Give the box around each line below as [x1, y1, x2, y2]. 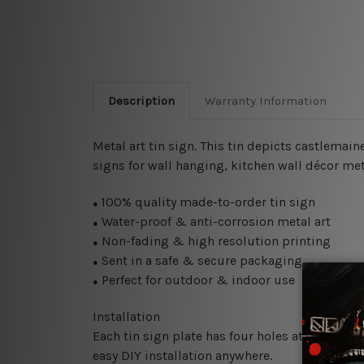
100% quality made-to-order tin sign [101, 194, 315, 210]
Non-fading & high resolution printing [98, 233, 331, 249]
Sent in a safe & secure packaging [98, 253, 302, 269]
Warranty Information [204, 93, 327, 109]
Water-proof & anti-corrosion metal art [98, 214, 331, 230]
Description [107, 93, 175, 109]
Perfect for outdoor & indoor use [98, 272, 295, 288]
